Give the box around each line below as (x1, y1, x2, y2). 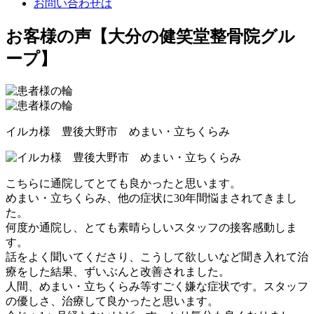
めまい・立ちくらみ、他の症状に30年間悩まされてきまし (6, 191, 297, 204)
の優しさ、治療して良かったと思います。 (6, 294, 219, 307)
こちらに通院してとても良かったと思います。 (6, 177, 241, 189)
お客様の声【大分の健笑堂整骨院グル (6, 27, 295, 46)
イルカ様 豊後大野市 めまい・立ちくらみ (6, 125, 230, 137)
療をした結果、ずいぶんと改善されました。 (6, 265, 230, 278)
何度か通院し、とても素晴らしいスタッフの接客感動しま (6, 221, 297, 233)
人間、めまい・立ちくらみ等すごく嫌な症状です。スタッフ (6, 280, 308, 292)
